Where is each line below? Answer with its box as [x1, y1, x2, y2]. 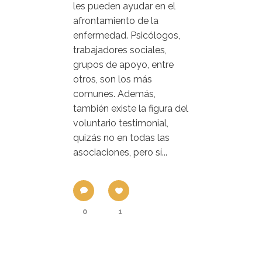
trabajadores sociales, [73, 44, 167, 56]
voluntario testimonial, [73, 117, 168, 129]
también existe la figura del [73, 102, 188, 114]
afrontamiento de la [73, 15, 158, 26]
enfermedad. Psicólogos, [73, 29, 180, 41]
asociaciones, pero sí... [73, 146, 167, 158]
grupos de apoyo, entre [73, 58, 174, 70]
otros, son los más [73, 73, 152, 85]
